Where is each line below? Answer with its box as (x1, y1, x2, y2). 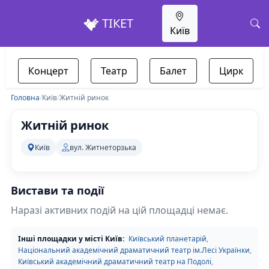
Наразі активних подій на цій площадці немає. (11, 204, 228, 217)
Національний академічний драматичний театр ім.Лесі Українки (18, 245, 250, 255)
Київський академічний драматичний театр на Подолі (18, 256, 211, 267)
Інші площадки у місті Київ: (18, 234, 124, 244)
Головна (11, 92, 40, 103)
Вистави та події (11, 183, 104, 198)
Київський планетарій (128, 234, 207, 244)
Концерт (28, 64, 68, 77)
